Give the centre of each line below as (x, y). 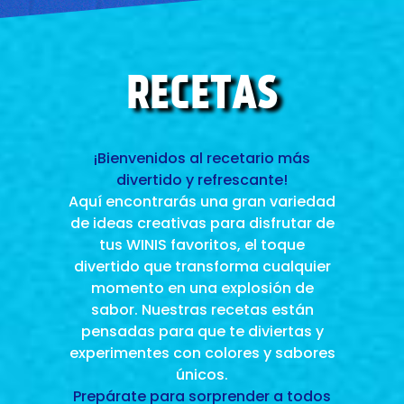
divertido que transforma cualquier (202, 266)
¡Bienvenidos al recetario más (202, 158)
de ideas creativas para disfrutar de (202, 223)
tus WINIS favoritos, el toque (202, 245)
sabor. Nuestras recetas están (202, 310)
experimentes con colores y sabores (202, 353)
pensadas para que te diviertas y (202, 331)
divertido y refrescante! (202, 180)
